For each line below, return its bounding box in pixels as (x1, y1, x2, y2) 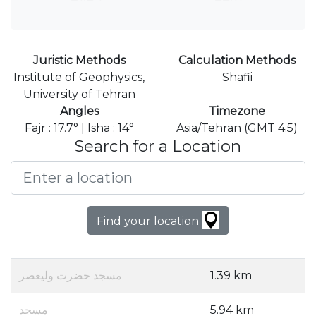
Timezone (209, 104, 265, 119)
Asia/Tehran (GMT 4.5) (176, 121, 298, 135)
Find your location (97, 214, 202, 229)
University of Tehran (23, 87, 135, 102)
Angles (59, 104, 99, 119)
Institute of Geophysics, (13, 71, 145, 85)
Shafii (221, 71, 253, 85)
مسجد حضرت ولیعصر (19, 269, 122, 283)
